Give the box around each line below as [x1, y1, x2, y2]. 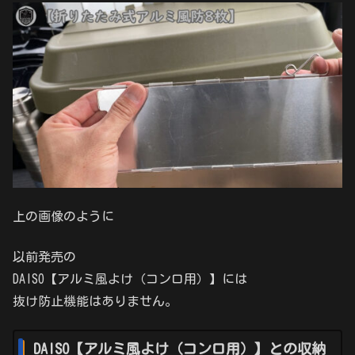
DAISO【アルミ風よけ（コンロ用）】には [13, 272, 247, 285]
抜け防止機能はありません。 [13, 294, 177, 307]
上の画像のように [13, 210, 114, 223]
